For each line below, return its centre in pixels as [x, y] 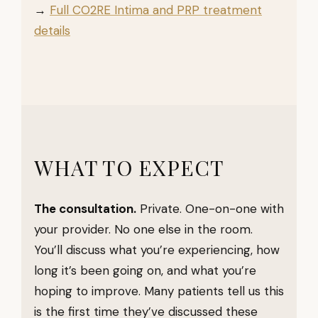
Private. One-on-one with [210, 209]
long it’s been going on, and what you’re [145, 270]
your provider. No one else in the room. [143, 229]
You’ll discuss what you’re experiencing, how [157, 250]
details [52, 31]
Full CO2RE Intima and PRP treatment [156, 10]
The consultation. [85, 209]
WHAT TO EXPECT [129, 167]
